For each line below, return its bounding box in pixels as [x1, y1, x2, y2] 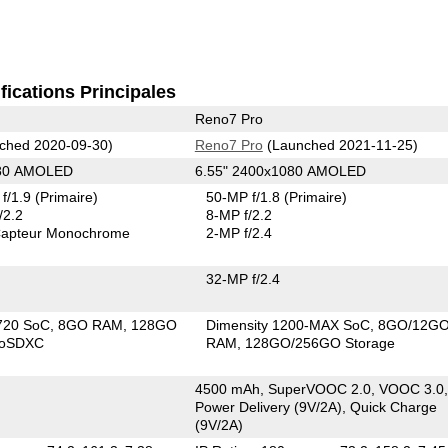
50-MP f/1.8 [206, 188, 285, 205]
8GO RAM [58, 316, 124, 333]
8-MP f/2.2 [206, 206, 273, 223]
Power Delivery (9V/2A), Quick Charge [194, 398, 437, 415]
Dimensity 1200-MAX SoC [206, 316, 371, 333]
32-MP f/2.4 [206, 270, 281, 287]
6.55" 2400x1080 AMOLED [194, 162, 366, 179]
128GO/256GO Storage [245, 334, 396, 351]
